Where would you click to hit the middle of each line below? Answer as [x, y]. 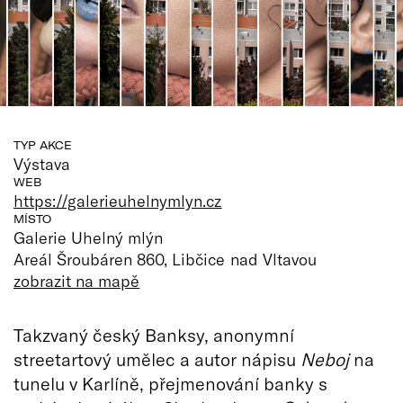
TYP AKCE [43, 145]
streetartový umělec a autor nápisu [157, 358]
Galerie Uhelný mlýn [89, 237]
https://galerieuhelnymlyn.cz [118, 200]
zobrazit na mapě [77, 280]
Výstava [42, 163]
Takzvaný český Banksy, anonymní [154, 334]
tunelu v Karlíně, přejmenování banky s [170, 383]
